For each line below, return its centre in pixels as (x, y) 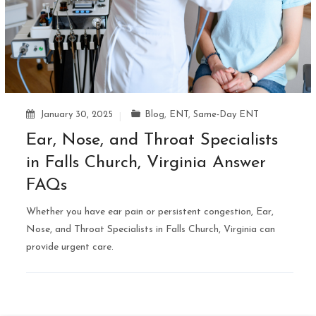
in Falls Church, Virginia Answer (146, 163)
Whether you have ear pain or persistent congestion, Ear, (150, 212)
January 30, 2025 (77, 114)
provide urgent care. (70, 247)
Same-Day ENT (226, 114)
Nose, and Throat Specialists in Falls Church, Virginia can (151, 229)
